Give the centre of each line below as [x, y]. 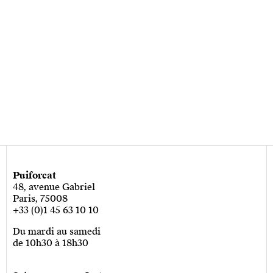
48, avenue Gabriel [54, 187]
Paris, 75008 [40, 199]
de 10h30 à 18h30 [51, 243]
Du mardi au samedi [57, 232]
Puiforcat [34, 175]
